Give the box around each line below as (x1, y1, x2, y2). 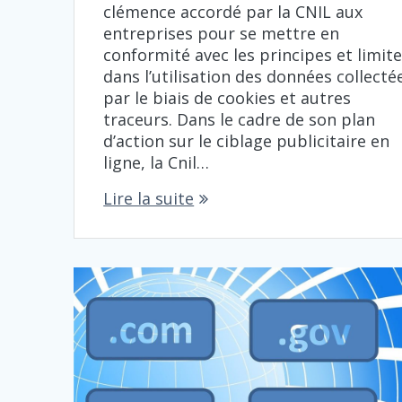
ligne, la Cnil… (103, 152, 210, 174)
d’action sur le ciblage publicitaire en (103, 130, 390, 153)
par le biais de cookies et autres (103, 87, 352, 109)
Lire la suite (103, 188, 195, 210)
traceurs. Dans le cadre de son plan (103, 109, 376, 131)
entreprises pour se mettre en (103, 22, 340, 45)
